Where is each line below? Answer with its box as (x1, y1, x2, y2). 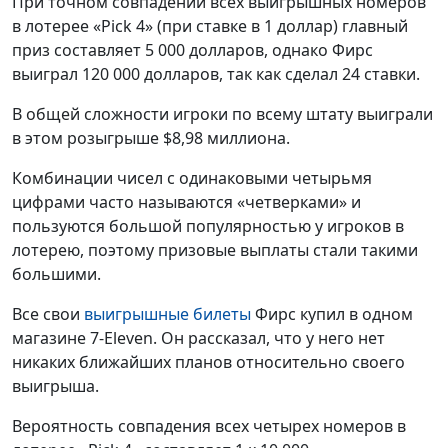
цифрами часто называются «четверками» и (12, 190, 361, 213)
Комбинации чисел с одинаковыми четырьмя (12, 166, 372, 189)
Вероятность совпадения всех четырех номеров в (12, 414, 406, 437)
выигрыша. (12, 374, 99, 397)
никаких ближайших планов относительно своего (12, 350, 405, 373)
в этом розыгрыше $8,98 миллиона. (12, 126, 290, 149)
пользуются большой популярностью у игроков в (12, 214, 404, 237)
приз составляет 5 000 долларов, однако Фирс (12, 38, 373, 61)
